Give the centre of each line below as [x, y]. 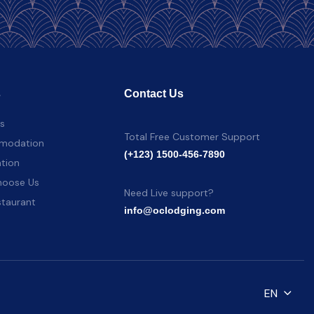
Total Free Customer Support [192, 137]
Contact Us [153, 94]
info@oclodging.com [174, 211]
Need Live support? [169, 193]
